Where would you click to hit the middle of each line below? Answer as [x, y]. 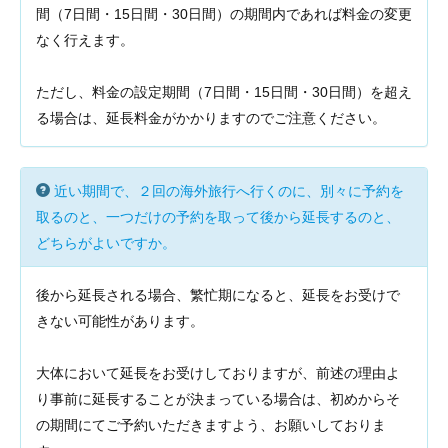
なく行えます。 [85, 40]
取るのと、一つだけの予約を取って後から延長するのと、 [218, 217]
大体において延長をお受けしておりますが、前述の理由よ [218, 373]
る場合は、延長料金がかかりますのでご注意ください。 [211, 118]
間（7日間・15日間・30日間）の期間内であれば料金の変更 [224, 14]
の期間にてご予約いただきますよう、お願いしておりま [211, 425]
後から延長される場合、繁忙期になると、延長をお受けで [218, 295]
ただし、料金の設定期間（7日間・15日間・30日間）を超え [224, 92]
